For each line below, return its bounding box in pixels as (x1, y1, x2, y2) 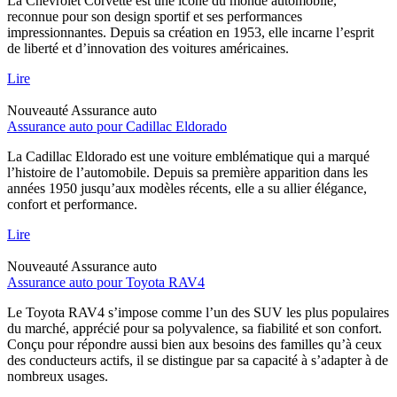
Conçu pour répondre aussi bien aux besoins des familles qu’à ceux (7, 336, 382, 352)
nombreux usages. (7, 368, 108, 384)
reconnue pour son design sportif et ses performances (7, 8, 302, 24)
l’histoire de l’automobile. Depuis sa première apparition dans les (7, 164, 368, 180)
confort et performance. (7, 196, 137, 212)
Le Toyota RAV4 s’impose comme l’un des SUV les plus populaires (7, 304, 389, 320)
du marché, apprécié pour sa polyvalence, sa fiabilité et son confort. (7, 320, 382, 336)
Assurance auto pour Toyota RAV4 (7, 274, 205, 290)
